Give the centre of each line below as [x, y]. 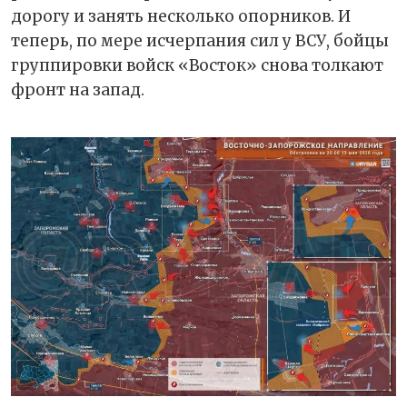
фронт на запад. [78, 90]
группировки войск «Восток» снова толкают [197, 66]
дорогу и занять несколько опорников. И [181, 17]
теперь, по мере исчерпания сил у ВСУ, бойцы [200, 41]
